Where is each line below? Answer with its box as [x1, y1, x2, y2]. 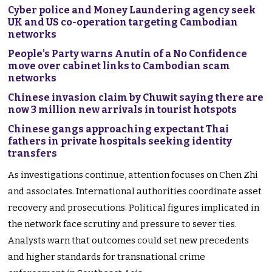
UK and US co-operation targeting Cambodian [8, 16, 239, 29]
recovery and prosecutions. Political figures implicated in [8, 202, 260, 214]
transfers [8, 148, 58, 160]
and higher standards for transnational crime [8, 251, 206, 263]
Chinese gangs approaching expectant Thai [8, 123, 229, 135]
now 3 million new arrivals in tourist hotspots [8, 104, 237, 116]
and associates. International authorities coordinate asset [8, 186, 262, 197]
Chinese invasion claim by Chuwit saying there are [8, 92, 264, 104]
